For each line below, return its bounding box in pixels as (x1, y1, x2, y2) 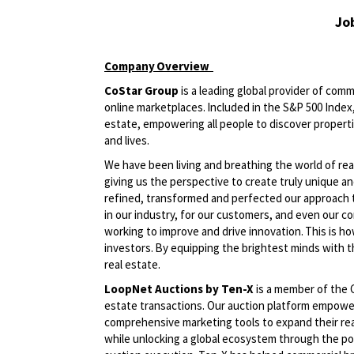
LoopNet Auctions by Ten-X (104, 281, 254, 297)
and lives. (104, 133, 153, 149)
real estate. (104, 257, 164, 273)
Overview (155, 58, 209, 74)
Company (104, 58, 155, 74)
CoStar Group (104, 83, 179, 99)
